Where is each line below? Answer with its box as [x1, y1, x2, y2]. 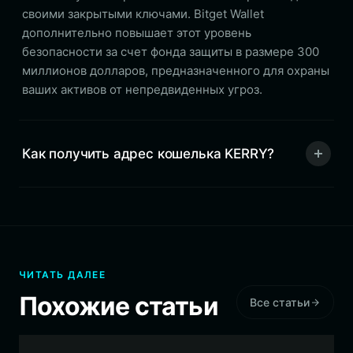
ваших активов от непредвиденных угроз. [22, 82, 262, 97]
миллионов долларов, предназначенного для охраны [22, 63, 329, 78]
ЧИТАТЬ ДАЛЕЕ [19, 269, 106, 281]
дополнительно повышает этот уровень [22, 25, 251, 40]
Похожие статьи [19, 291, 218, 321]
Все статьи [250, 295, 310, 309]
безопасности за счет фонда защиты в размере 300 [22, 44, 319, 59]
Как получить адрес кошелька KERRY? [22, 145, 275, 162]
